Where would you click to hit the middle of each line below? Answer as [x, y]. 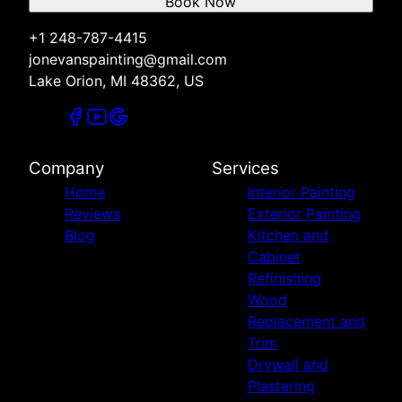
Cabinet [274, 257]
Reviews [92, 214]
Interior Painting [301, 192]
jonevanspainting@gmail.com [128, 60]
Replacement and [306, 322]
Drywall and [288, 365]
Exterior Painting [304, 214]
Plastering [281, 386]
